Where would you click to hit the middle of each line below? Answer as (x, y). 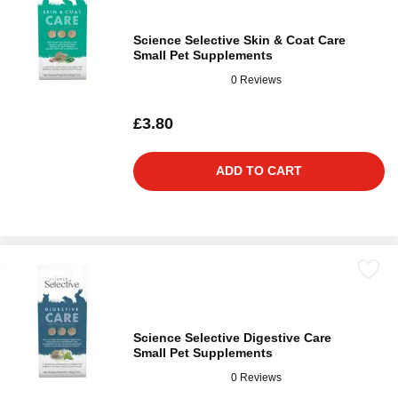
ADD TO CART (259, 171)
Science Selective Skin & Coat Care (239, 40)
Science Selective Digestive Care (232, 338)
